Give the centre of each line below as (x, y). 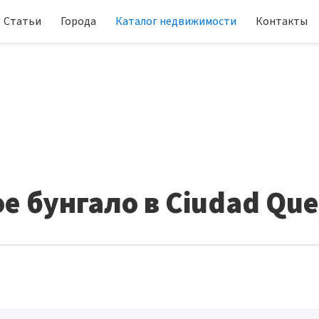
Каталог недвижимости (176, 21)
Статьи (22, 21)
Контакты (282, 21)
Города (78, 21)
